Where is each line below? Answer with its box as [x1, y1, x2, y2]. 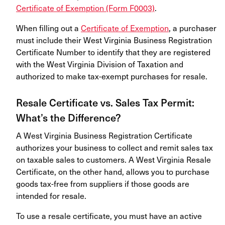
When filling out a [16, 22, 81, 34]
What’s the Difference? [16, 110, 121, 126]
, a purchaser [169, 22, 216, 34]
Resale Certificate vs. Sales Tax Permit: [16, 95, 194, 110]
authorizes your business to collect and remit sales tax [16, 141, 213, 154]
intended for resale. [16, 189, 86, 202]
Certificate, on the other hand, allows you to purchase [16, 165, 209, 178]
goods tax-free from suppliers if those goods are [16, 177, 189, 190]
